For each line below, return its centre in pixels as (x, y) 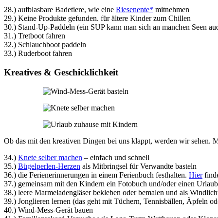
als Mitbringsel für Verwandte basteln (138, 166)
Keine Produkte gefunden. (58, 18)
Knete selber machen (50, 157)
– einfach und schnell (116, 157)
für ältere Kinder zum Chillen (145, 18)
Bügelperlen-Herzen (49, 166)
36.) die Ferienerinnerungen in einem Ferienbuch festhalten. (96, 175)
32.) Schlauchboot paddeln (45, 45)
